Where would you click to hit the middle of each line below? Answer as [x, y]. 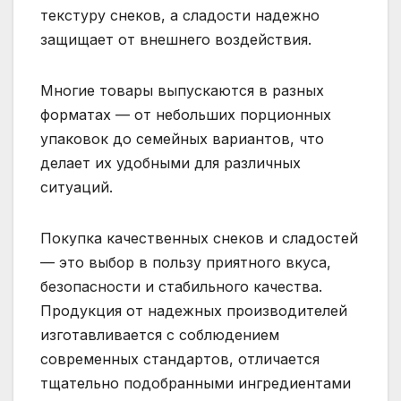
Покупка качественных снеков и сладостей [199, 238]
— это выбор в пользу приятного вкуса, [186, 262]
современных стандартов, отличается [180, 358]
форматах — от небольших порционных [186, 114]
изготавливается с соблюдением [160, 334]
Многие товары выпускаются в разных [182, 90]
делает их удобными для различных [171, 162]
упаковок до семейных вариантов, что [182, 138]
